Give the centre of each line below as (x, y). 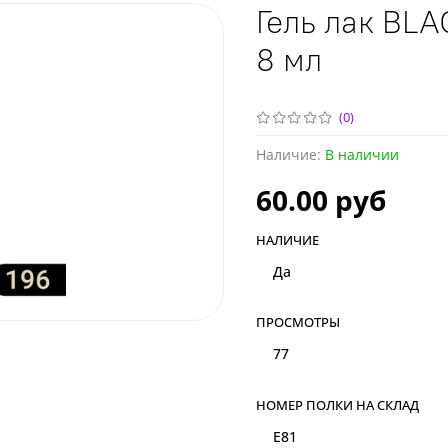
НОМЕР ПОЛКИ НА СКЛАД (337, 405)
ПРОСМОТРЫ (298, 322)
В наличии (362, 154)
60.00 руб (321, 199)
